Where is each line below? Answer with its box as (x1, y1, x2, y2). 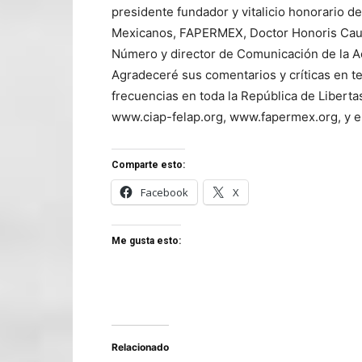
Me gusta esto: (112, 234, 181, 246)
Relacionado (112, 340, 169, 353)
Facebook (141, 184, 188, 200)
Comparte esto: (112, 158, 185, 170)
